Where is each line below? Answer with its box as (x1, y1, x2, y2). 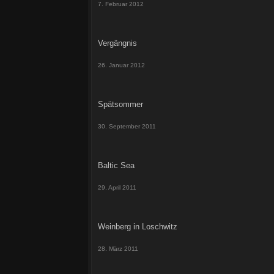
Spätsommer (98, 100, 143, 109)
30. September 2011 (98, 123, 156, 130)
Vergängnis (98, 39, 137, 48)
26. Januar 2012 (98, 62, 145, 68)
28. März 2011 (98, 245, 138, 252)
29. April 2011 (98, 184, 136, 191)
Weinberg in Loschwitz (98, 222, 177, 231)
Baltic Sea (98, 161, 135, 170)
